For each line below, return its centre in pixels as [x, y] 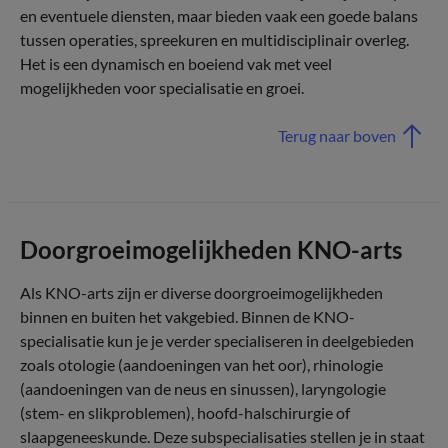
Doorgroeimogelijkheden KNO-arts [211, 249]
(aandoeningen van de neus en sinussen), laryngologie [203, 388]
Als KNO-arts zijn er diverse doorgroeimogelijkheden [201, 292]
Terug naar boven [337, 135]
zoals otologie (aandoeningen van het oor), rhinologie [201, 364]
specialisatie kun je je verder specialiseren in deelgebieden [217, 340]
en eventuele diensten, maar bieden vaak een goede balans [219, 15]
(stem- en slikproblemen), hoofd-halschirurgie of [185, 412]
